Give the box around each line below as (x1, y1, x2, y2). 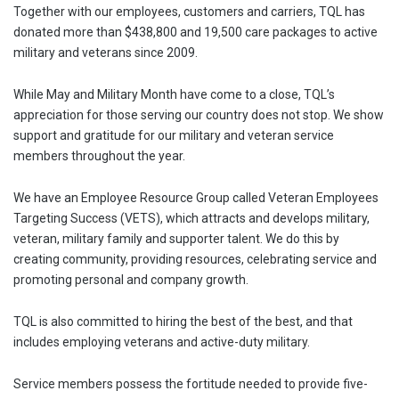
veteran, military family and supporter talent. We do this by (13, 232, 339, 246)
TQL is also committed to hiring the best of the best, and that (13, 314, 353, 329)
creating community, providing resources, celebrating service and (13, 252, 377, 266)
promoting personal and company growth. (13, 273, 248, 287)
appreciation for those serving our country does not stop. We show (13, 108, 384, 122)
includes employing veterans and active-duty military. (13, 335, 310, 349)
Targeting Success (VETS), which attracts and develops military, (13, 211, 370, 225)
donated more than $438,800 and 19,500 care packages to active (13, 25, 378, 39)
